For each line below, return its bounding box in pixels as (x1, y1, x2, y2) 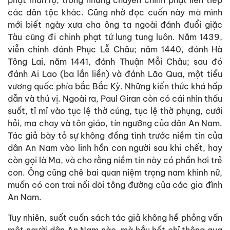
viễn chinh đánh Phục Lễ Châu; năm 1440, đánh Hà (8, 44, 222, 54)
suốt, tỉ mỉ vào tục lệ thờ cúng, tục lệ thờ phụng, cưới (8, 105, 222, 116)
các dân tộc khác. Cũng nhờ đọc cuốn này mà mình (8, 7, 222, 17)
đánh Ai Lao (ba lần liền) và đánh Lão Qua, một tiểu (8, 68, 222, 79)
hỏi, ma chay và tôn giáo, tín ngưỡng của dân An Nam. (8, 118, 222, 128)
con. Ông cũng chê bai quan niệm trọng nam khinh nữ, (8, 167, 222, 178)
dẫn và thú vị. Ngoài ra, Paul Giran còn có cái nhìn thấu (8, 93, 222, 104)
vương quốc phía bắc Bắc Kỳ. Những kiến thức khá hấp (8, 81, 222, 91)
